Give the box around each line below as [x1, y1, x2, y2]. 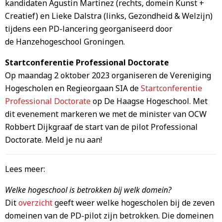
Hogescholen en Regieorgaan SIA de [5, 83, 141, 94]
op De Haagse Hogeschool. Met [91, 96, 208, 107]
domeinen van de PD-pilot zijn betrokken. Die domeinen [5, 210, 214, 221]
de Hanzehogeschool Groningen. [5, 36, 125, 47]
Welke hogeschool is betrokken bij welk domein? [5, 184, 171, 195]
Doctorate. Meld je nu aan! [5, 134, 102, 145]
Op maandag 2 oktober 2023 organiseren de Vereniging [5, 70, 211, 81]
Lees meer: [5, 164, 47, 174]
